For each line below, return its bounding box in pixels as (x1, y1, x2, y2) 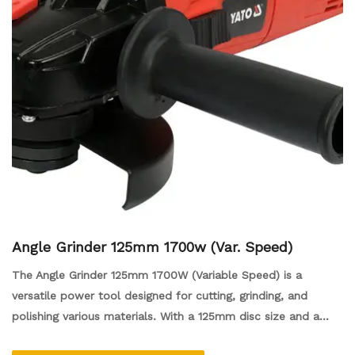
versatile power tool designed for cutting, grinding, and (12, 289, 307, 302)
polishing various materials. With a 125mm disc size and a (12, 310, 319, 323)
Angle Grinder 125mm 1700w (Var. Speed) (12, 239, 292, 255)
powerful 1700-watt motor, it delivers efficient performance (12, 330, 335, 343)
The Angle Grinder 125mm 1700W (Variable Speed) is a (12, 269, 302, 281)
